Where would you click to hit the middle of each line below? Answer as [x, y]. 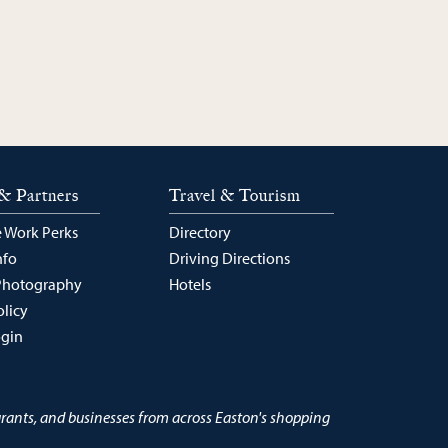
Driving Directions [229, 257]
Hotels [189, 283]
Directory [199, 231]
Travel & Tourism [234, 195]
